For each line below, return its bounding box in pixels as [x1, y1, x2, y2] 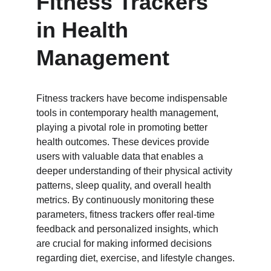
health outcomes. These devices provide [36, 137, 212, 147]
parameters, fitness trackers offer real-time [36, 209, 217, 220]
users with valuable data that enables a [36, 151, 206, 162]
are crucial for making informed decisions [36, 238, 214, 249]
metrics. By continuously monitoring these [36, 195, 217, 205]
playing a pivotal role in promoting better [36, 122, 210, 132]
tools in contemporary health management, [36, 108, 221, 118]
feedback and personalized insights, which [36, 224, 221, 234]
